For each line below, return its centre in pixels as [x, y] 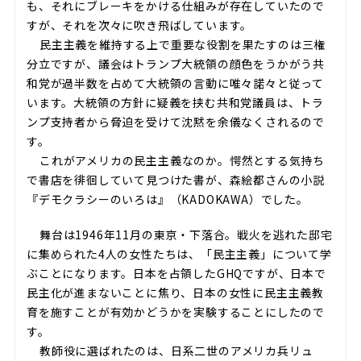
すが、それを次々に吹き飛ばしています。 [139, 25]
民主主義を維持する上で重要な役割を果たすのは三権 [183, 44]
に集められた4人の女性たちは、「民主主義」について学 [179, 254]
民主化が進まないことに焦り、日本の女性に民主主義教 [175, 293]
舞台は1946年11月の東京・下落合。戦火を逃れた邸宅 [186, 234]
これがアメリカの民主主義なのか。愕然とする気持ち [182, 160]
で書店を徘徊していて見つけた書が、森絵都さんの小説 [175, 180]
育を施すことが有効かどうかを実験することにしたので [175, 312]
